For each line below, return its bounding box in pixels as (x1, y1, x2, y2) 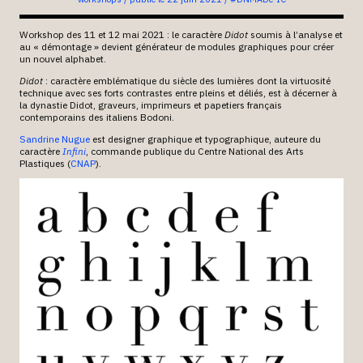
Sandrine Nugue (19, 132, 90, 145)
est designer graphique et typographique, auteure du (89, 132, 321, 145)
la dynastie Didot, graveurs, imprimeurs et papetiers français (19, 98, 282, 111)
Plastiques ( (19, 156, 70, 169)
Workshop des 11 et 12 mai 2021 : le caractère (19, 28, 224, 41)
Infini (62, 144, 86, 157)
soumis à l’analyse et (247, 28, 343, 41)
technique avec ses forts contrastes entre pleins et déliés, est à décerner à (19, 86, 337, 99)
